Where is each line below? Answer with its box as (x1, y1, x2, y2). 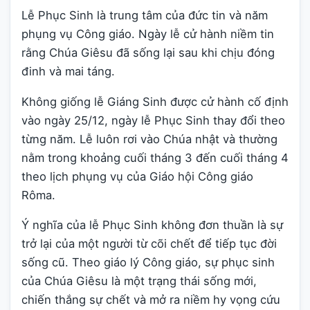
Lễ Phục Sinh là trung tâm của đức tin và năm (21, 8, 268, 22)
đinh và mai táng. (21, 64, 115, 78)
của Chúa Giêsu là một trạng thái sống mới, (21, 274, 257, 289)
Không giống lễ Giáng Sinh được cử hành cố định (21, 94, 289, 109)
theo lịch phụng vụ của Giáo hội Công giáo (21, 169, 253, 183)
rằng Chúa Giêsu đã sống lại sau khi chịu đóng (21, 45, 275, 60)
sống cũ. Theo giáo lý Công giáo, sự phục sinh (21, 255, 275, 270)
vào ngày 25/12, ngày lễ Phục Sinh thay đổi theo (21, 113, 285, 127)
